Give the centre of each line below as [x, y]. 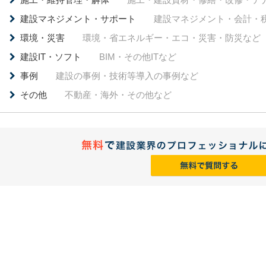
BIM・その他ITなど [138, 57]
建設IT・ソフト [51, 57]
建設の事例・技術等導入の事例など [127, 76]
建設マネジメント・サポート [78, 19]
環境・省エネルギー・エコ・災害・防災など [172, 38]
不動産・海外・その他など [118, 95]
